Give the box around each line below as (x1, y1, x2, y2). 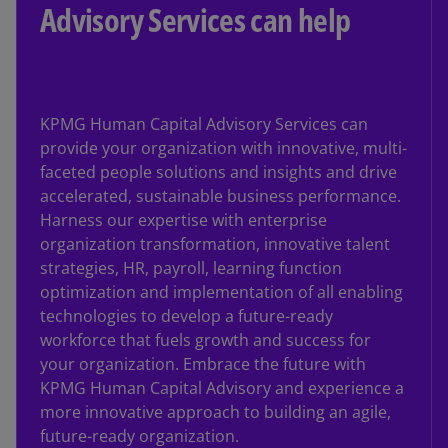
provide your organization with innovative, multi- (40, 136, 407, 159)
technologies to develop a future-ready (40, 304, 333, 327)
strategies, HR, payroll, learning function (40, 256, 342, 279)
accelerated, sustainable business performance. (40, 184, 401, 207)
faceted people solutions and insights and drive (40, 160, 397, 183)
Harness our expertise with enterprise (40, 208, 327, 231)
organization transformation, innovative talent (40, 232, 390, 255)
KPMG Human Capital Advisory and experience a (40, 376, 404, 399)
